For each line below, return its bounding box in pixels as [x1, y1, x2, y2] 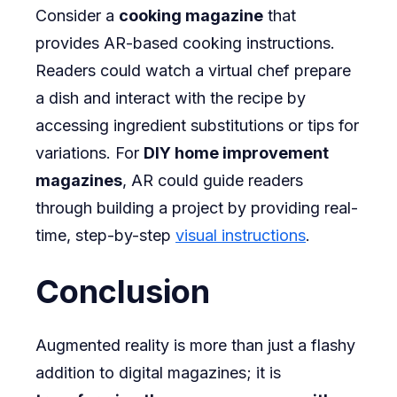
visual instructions [175, 225, 306, 245]
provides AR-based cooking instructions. [35, 33, 335, 52]
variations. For [35, 143, 144, 162]
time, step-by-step [35, 225, 175, 245]
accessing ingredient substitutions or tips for [35, 115, 359, 135]
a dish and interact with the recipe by [35, 88, 306, 107]
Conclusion [35, 271, 210, 311]
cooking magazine [119, 5, 263, 25]
